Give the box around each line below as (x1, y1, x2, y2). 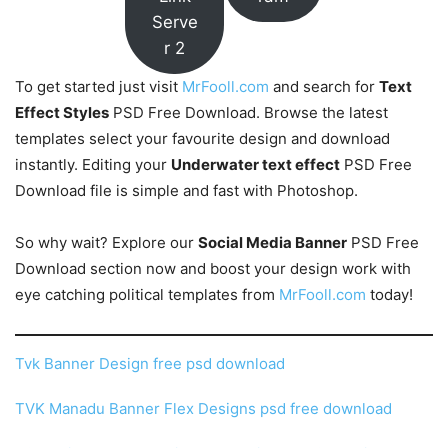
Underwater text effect (171, 155, 340, 175)
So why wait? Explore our (15, 233, 198, 253)
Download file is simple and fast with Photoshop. (15, 181, 362, 201)
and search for (269, 77, 379, 97)
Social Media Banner (198, 233, 347, 253)
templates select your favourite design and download (15, 129, 390, 149)
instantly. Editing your (15, 155, 171, 175)
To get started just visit (15, 77, 182, 97)
